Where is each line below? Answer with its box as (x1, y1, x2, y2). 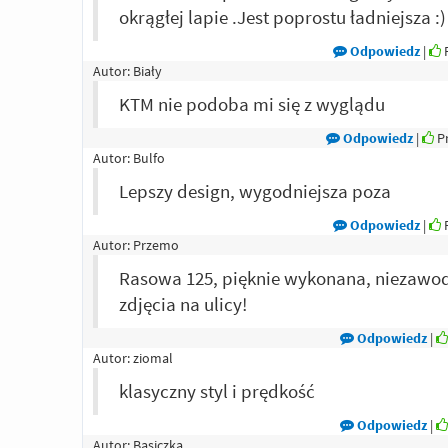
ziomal (133, 349, 173, 368)
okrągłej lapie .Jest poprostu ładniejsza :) (119, 5, 446, 29)
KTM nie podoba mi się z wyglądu (119, 92, 385, 116)
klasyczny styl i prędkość (119, 379, 315, 403)
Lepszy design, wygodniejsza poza (119, 179, 391, 203)
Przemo (133, 236, 179, 255)
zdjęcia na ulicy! (119, 292, 247, 316)
